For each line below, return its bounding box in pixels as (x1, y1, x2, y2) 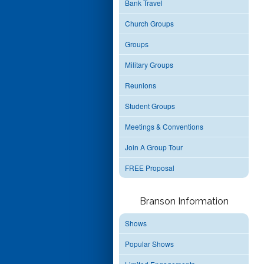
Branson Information (139, 196, 229, 207)
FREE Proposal (125, 163, 174, 173)
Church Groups (125, 18, 174, 28)
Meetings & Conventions (125, 121, 203, 131)
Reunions (125, 80, 156, 90)
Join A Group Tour (125, 142, 183, 152)
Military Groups (125, 60, 173, 70)
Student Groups (125, 101, 175, 111)
